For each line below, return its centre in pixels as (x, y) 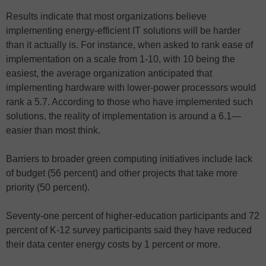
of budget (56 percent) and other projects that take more (122, 173)
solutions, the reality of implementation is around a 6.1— (123, 116)
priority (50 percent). (48, 187)
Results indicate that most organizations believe (106, 16)
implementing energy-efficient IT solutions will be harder (123, 30)
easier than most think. (53, 130)
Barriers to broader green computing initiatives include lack (129, 159)
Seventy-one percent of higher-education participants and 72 (133, 216)
